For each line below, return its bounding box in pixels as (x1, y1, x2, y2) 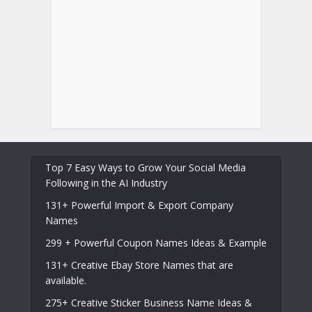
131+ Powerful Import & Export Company (45, 198, 233, 212)
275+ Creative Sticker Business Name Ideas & (45, 295, 252, 309)
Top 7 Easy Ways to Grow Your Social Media (45, 160, 246, 174)
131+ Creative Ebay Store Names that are (45, 258, 233, 272)
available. (45, 273, 86, 287)
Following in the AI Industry (45, 175, 170, 189)
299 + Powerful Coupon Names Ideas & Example (45, 235, 267, 249)
